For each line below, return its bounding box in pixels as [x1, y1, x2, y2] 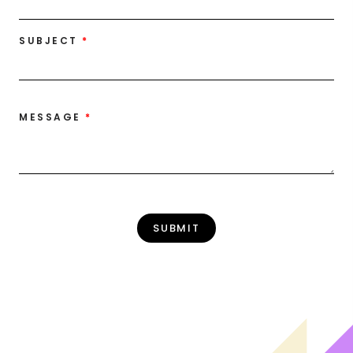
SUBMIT [153, 221, 200, 236]
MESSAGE [19, 110, 81, 124]
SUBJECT [19, 34, 78, 48]
